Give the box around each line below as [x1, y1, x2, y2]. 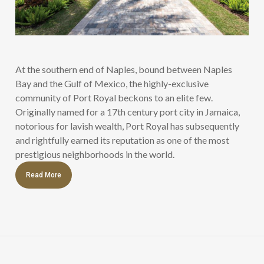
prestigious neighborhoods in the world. [15, 148, 175, 160]
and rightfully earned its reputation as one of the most [15, 134, 230, 146]
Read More [26, 171, 62, 180]
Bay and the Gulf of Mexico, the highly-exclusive [15, 78, 209, 90]
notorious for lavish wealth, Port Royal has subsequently [15, 120, 240, 132]
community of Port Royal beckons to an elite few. [15, 92, 213, 104]
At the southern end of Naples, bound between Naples [15, 64, 233, 75]
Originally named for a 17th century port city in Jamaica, [15, 106, 240, 118]
